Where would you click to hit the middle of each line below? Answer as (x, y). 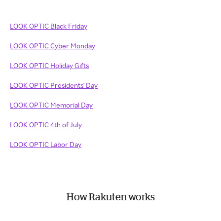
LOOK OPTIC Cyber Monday (53, 46)
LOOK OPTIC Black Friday (49, 26)
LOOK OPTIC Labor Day (46, 144)
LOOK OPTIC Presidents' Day (54, 85)
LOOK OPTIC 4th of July (46, 125)
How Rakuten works (110, 197)
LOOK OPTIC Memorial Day (51, 105)
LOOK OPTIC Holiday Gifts (49, 65)
